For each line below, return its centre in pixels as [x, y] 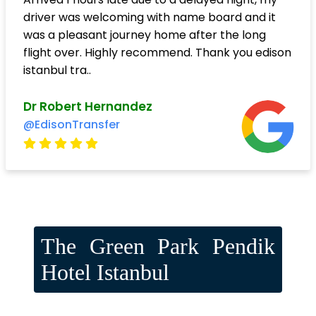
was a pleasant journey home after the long [145, 35]
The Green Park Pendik [158, 247]
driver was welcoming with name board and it [150, 18]
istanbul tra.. [57, 71]
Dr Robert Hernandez [88, 107]
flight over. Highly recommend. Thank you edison [157, 53]
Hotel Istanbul [105, 273]
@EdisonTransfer [72, 125]
